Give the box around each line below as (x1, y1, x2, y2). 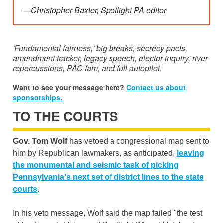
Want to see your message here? (13, 82, 126, 92)
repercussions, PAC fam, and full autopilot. (13, 62, 162, 74)
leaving (177, 148, 204, 157)
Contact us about (126, 82, 186, 92)
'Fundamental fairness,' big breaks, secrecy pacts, (13, 42, 187, 54)
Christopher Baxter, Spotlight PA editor (31, 4, 166, 16)
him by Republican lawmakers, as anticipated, (13, 148, 177, 157)
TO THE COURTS (13, 107, 118, 125)
